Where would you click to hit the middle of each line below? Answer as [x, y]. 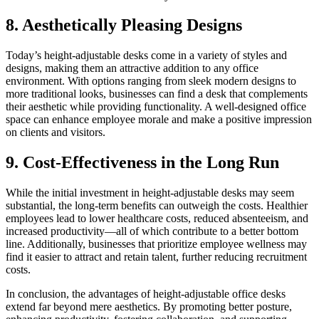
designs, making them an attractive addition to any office [132, 68]
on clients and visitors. [56, 132]
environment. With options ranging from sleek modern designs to [151, 81]
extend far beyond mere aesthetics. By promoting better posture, [149, 307]
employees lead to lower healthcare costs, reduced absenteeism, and [157, 219]
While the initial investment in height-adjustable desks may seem [150, 193]
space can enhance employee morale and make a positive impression [159, 120]
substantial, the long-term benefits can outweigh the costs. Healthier [157, 206]
